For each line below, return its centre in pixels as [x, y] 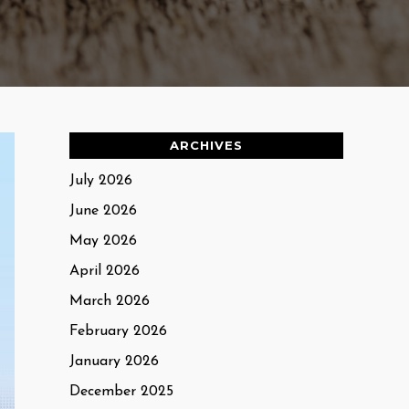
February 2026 [118, 331]
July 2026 [101, 181]
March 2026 [110, 301]
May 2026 [103, 241]
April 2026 [105, 271]
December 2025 [121, 392]
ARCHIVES [206, 145]
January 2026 [114, 362]
